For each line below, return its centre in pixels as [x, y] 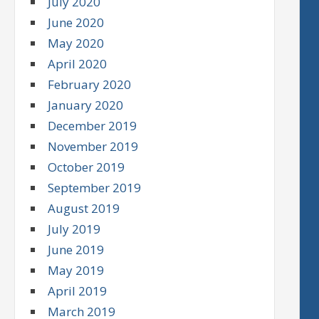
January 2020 [86, 105]
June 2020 [76, 23]
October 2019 [87, 167]
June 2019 [76, 250]
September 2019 [95, 188]
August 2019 [84, 209]
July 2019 [74, 229]
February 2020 [90, 85]
